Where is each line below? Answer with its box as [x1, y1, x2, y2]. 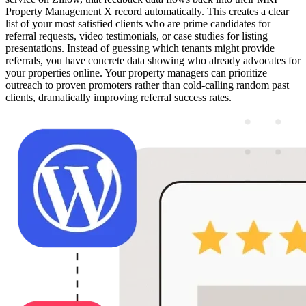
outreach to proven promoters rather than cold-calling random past [5, 79, 289, 92]
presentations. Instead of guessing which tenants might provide [5, 42, 275, 55]
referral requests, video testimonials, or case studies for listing [5, 30, 268, 42]
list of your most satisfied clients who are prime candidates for [5, 18, 270, 30]
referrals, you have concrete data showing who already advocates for [5, 55, 301, 67]
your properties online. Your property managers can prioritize [5, 67, 267, 79]
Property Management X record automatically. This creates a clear [5, 5, 289, 18]
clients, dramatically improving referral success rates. [5, 92, 232, 104]
